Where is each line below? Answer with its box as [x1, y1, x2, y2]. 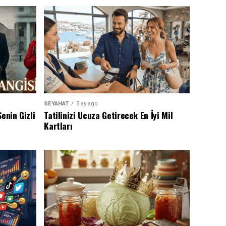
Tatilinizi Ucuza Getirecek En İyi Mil [44, 108, 173, 122]
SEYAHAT [44, 100, 69, 107]
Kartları [44, 119, 73, 133]
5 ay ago [76, 100, 98, 107]
